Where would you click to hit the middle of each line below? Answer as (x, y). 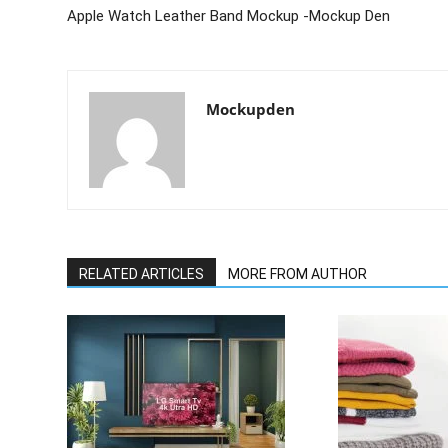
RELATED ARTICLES (142, 274)
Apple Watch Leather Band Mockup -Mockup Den (229, 16)
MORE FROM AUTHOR (298, 274)
